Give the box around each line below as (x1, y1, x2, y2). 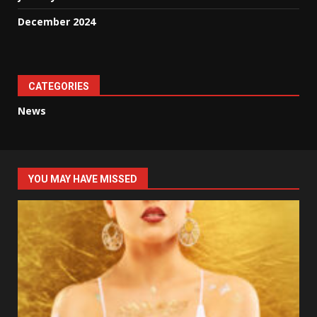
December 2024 (18, 15, 96, 29)
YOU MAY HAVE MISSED (28, 173, 137, 185)
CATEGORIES (28, 81, 89, 93)
